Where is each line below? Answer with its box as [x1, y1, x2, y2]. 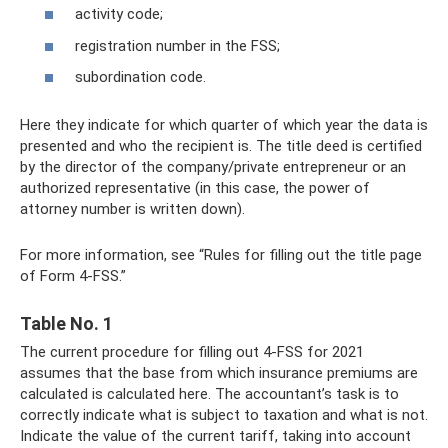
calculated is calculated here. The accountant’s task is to [20, 385, 399, 403]
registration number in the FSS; [75, 36, 280, 55]
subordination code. [75, 68, 206, 86]
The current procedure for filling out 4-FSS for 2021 [20, 343, 364, 361]
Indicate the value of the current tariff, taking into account [20, 427, 411, 445]
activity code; [75, 5, 163, 23]
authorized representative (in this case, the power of [20, 179, 370, 197]
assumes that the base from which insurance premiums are [20, 364, 418, 382]
